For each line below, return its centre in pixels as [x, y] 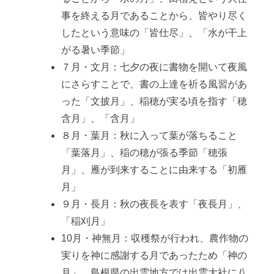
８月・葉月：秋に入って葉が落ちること [149, 136]
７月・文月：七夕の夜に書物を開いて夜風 [154, 67]
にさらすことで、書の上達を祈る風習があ [154, 84]
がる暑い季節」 [95, 50]
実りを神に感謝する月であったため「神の [154, 256]
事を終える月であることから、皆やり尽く [154, 16]
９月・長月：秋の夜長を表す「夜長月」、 [154, 204]
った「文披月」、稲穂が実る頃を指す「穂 [154, 102]
